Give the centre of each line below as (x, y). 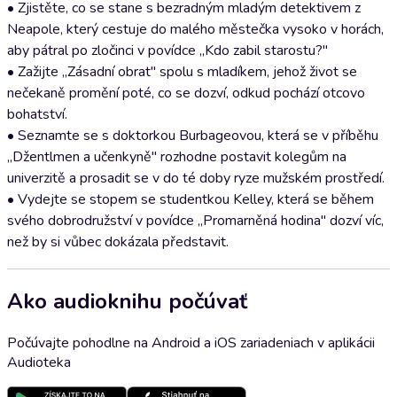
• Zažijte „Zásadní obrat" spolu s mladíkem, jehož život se (182, 72)
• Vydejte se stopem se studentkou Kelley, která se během (191, 199)
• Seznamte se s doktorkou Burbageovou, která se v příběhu (193, 136)
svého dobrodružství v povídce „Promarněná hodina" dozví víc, (195, 221)
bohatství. (37, 114)
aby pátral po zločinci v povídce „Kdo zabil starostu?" (167, 51)
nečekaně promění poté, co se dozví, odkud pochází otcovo (186, 93)
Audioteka (39, 362)
